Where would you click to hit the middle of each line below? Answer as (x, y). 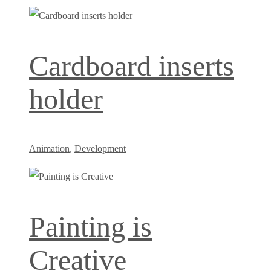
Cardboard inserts (132, 66)
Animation (49, 148)
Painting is (90, 226)
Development (100, 148)
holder (66, 99)
